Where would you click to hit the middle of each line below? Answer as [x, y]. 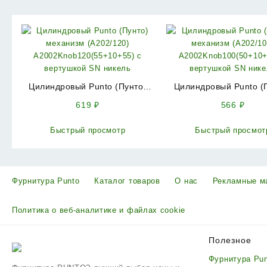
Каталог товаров [127, 181]
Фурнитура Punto [46, 181]
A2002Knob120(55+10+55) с [88, 112]
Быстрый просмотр [88, 131]
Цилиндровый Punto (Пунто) [88, 87]
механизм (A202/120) [88, 99]
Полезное [230, 240]
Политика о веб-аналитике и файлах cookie [99, 210]
